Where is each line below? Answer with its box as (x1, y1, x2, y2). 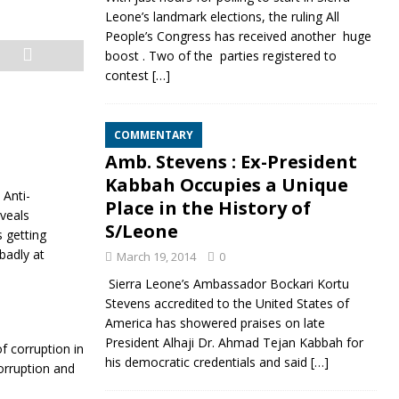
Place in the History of (104, 196, 311, 220)
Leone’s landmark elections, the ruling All (104, 8, 339, 25)
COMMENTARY (113, 127, 193, 142)
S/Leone (104, 219, 178, 243)
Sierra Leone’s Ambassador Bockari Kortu (104, 275, 349, 292)
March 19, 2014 (116, 248, 196, 265)
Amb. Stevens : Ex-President (104, 150, 357, 174)
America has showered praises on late (104, 314, 325, 331)
